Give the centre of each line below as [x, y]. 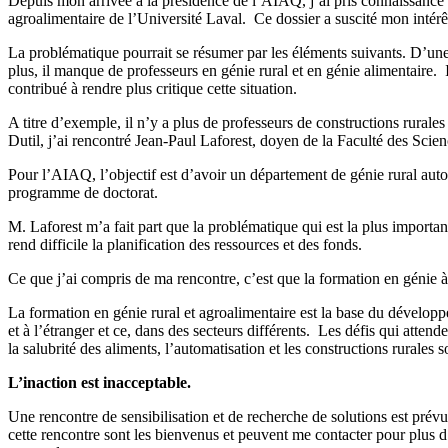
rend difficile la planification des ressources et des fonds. [185, 245]
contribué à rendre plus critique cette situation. [152, 89]
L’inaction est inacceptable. [99, 383]
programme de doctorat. [83, 193]
